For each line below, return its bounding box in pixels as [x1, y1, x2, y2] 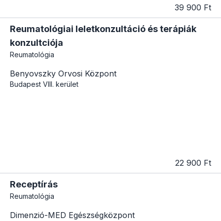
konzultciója [10, 37, 63, 48]
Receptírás [10, 179, 58, 190]
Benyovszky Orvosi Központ [10, 68, 116, 78]
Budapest [10, 79, 41, 88]
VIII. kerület [43, 79, 78, 88]
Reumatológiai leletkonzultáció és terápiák [10, 23, 196, 34]
